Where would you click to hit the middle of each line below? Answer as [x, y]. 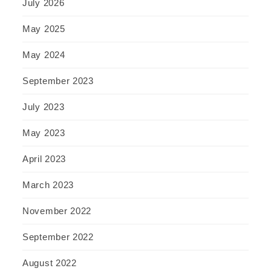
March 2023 [48, 185]
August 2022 [50, 263]
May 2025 [44, 29]
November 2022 [57, 211]
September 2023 [58, 81]
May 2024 [44, 55]
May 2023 [44, 133]
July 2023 [44, 107]
